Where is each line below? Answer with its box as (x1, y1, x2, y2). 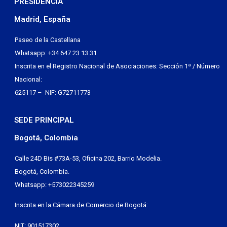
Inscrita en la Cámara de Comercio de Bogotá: (15, 201, 148, 209)
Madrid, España (14, 14, 70, 24)
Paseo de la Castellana (15, 35, 81, 44)
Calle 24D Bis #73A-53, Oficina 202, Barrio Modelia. (15, 154, 162, 162)
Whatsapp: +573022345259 (15, 180, 94, 188)
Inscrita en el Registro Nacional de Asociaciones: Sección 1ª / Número (15, 62, 220, 70)
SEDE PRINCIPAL (14, 115, 74, 125)
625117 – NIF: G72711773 (15, 88, 91, 96)
